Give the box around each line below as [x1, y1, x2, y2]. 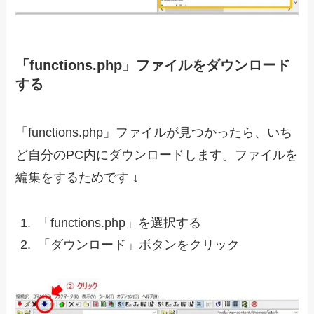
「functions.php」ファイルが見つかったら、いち [15, 125, 293, 140]
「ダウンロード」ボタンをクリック [34, 237, 240, 252]
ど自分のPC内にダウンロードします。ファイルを [15, 148, 299, 163]
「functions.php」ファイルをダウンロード [15, 57, 291, 73]
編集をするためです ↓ [15, 170, 139, 185]
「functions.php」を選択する [34, 216, 202, 231]
